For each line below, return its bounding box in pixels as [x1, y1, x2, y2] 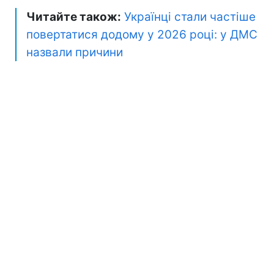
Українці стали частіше [121, 9, 256, 24]
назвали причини [26, 45, 123, 59]
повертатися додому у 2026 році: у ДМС [26, 27, 257, 42]
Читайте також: [26, 9, 121, 24]
